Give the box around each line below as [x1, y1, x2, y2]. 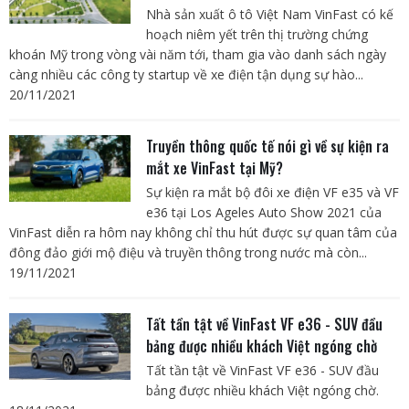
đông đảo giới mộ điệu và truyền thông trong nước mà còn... [9, 243, 367, 261]
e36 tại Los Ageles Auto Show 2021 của [145, 203, 382, 221]
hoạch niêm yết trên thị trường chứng [145, 25, 368, 43]
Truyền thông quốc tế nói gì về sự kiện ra [145, 134, 389, 157]
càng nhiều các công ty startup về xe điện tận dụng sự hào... [9, 65, 363, 83]
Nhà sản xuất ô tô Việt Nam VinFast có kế [145, 5, 393, 23]
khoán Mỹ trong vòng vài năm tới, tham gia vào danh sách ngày [9, 45, 386, 63]
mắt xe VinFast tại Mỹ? [145, 156, 283, 179]
